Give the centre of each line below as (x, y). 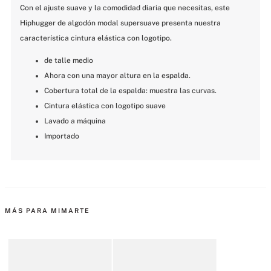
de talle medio (69, 61)
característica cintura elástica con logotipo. (96, 38)
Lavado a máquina (75, 121)
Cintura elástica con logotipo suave (105, 106)
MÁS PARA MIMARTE (47, 211)
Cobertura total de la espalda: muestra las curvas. (130, 91)
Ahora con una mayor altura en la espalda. (117, 76)
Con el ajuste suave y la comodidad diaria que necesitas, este (125, 8)
